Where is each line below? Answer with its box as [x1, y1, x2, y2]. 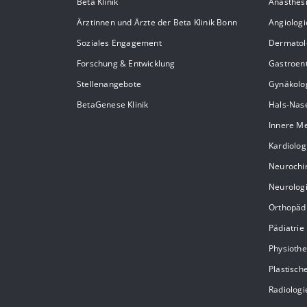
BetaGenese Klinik [77, 99, 149, 111]
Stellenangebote [77, 78, 141, 90]
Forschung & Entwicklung [77, 58, 175, 70]
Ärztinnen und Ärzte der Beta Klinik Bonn [77, 16, 237, 29]
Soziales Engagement [77, 37, 162, 49]
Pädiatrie [269, 222, 304, 234]
